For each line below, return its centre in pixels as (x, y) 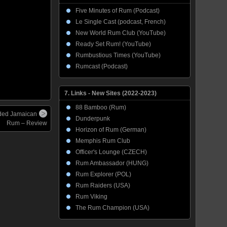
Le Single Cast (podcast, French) (121, 22)
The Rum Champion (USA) (112, 208)
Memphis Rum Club (103, 141)
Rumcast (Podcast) (102, 66)
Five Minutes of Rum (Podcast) (118, 11)
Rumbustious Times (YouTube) (118, 55)
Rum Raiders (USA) (103, 185)
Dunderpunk (93, 119)
